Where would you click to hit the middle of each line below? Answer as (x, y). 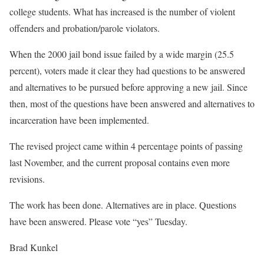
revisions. (27, 179)
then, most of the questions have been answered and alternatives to (132, 103)
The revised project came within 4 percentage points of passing (126, 146)
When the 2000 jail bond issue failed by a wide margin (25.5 (122, 54)
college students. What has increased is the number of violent (122, 11)
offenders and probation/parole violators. (85, 28)
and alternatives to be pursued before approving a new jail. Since (128, 87)
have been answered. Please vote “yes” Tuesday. (98, 221)
